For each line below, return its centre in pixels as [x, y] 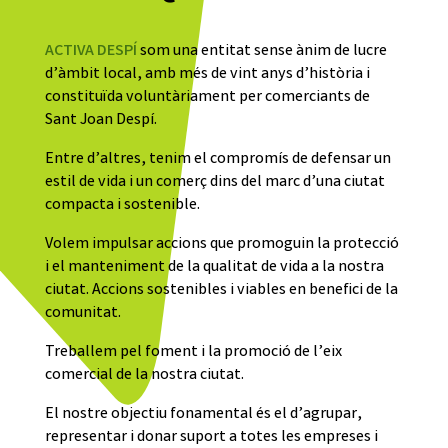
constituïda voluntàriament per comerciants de [207, 98]
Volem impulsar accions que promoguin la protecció [221, 245]
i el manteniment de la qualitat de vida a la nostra [214, 268]
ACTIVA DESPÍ [90, 52]
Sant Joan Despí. [100, 121]
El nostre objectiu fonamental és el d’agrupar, [203, 415]
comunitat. [82, 314]
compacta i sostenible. [122, 206]
